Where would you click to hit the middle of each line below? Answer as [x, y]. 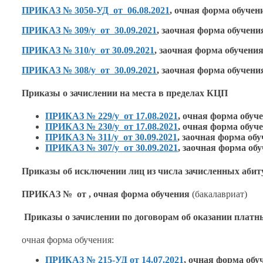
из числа [165, 171]
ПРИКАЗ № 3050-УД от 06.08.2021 [96, 10]
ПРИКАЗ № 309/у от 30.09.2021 [89, 30]
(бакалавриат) [220, 194]
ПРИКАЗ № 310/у [59, 50]
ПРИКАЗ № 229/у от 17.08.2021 [112, 116]
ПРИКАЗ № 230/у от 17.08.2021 [112, 127]
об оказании [207, 217]
